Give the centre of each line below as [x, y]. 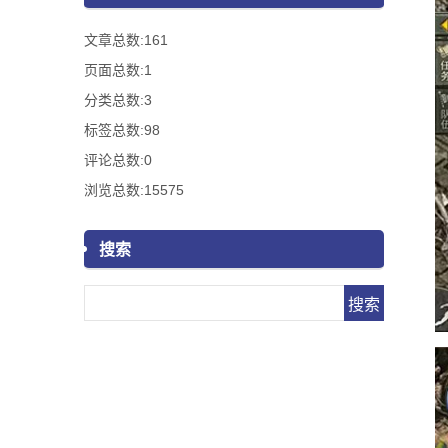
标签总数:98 [122, 130]
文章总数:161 [126, 40]
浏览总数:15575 [134, 190]
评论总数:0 [118, 160]
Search [109, 300]
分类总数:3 [118, 100]
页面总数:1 [118, 70]
